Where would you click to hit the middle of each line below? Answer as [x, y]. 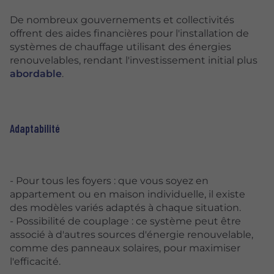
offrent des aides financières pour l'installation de [129, 34]
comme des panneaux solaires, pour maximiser [125, 248]
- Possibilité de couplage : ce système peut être [125, 221]
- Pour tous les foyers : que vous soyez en [109, 180]
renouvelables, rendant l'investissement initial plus [134, 61]
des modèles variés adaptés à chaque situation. [125, 207]
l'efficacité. [35, 261]
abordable [36, 74]
